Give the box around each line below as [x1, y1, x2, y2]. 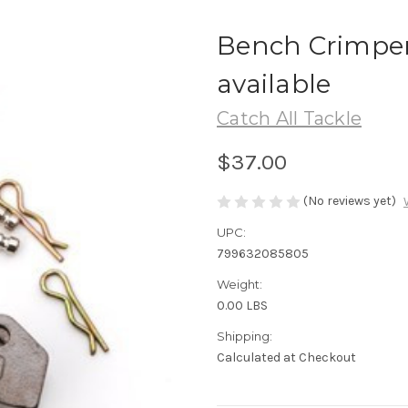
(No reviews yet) [303, 192, 396, 209]
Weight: [217, 277, 262, 292]
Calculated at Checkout [217, 350, 356, 366]
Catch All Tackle [217, 107, 362, 129]
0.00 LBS [217, 298, 268, 314]
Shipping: [217, 329, 272, 344]
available [217, 67, 331, 99]
